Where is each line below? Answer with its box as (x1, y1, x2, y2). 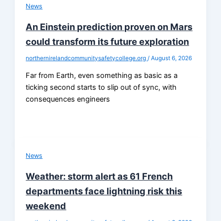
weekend (26, 200, 67, 212)
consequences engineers (26, 95, 110, 104)
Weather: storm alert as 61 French (26, 171, 173, 182)
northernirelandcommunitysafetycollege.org (26, 54, 148, 62)
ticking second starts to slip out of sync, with (26, 83, 177, 92)
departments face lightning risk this (26, 185, 183, 197)
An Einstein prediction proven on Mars (26, 21, 193, 32)
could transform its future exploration (26, 36, 189, 47)
